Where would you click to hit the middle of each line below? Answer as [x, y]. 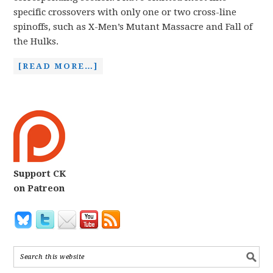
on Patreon [39, 188]
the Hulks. [36, 41]
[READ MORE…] [58, 66]
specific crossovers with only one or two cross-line [125, 12]
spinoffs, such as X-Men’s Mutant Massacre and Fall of [133, 27]
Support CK [40, 174]
